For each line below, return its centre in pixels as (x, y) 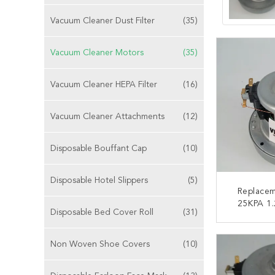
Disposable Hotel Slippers (99, 180)
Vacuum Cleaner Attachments (107, 117)
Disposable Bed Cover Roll (102, 212)
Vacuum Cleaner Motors (97, 53)
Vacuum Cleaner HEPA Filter (104, 85)
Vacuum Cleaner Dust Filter (103, 21)
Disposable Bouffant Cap (99, 149)
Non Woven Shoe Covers (100, 244)
